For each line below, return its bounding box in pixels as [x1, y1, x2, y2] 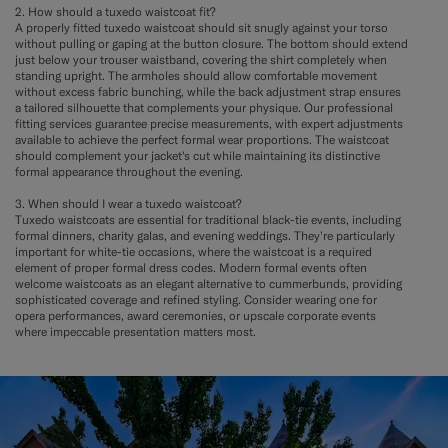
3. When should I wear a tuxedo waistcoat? [15, 195, 242, 211]
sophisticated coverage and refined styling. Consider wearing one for [15, 291, 377, 307]
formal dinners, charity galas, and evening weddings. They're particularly [15, 227, 395, 243]
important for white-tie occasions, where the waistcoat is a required [15, 243, 372, 259]
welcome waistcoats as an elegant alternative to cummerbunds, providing [15, 275, 402, 291]
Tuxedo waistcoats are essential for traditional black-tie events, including [15, 211, 401, 227]
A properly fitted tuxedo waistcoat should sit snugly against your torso [15, 19, 388, 35]
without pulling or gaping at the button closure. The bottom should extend [15, 35, 408, 51]
